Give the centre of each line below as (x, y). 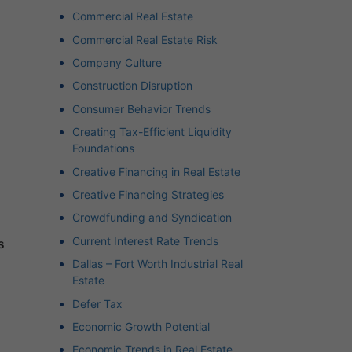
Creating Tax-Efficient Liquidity (152, 132)
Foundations (103, 148)
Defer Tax (97, 303)
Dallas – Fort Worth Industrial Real (158, 264)
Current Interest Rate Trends (145, 240)
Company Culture (117, 63)
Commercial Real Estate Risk (145, 39)
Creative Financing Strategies (148, 194)
